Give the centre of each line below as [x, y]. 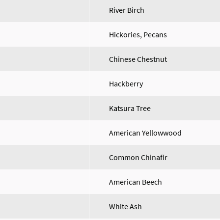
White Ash [125, 206]
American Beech [136, 182]
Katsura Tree [130, 108]
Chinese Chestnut [138, 59]
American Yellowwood [145, 133]
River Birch [127, 10]
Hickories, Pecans [138, 34]
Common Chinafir [138, 157]
